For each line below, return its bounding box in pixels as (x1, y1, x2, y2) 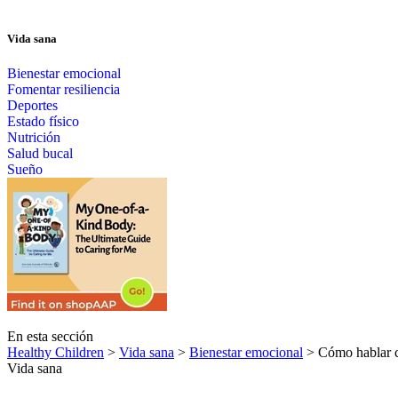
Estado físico (7, 114, 79, 130)
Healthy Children (7, 345, 104, 361)
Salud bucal (7, 146, 73, 162)
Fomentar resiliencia (7, 82, 120, 98)
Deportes (7, 98, 58, 114)
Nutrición (7, 130, 60, 146)
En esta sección (7, 329, 93, 345)
